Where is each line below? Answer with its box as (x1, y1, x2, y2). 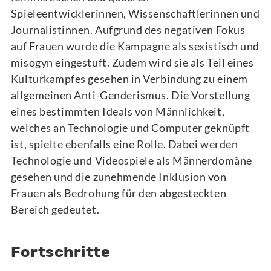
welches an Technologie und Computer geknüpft (10, 120, 250, 134)
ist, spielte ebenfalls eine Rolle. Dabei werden (10, 137, 238, 151)
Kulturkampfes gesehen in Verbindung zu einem (10, 71, 248, 85)
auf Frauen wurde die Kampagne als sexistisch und (10, 39, 260, 53)
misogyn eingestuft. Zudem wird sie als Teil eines (10, 55, 254, 69)
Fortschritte (10, 243, 111, 261)
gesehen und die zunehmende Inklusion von (10, 169, 227, 183)
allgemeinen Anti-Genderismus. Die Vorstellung (10, 88, 250, 102)
